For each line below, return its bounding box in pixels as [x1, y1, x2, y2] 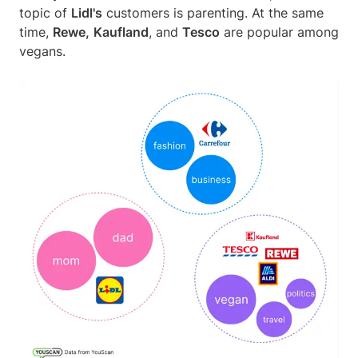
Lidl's [71, 4, 102, 21]
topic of [19, 4, 71, 21]
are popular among [220, 23, 339, 40]
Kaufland [93, 23, 149, 40]
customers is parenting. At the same [102, 4, 324, 21]
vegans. [19, 42, 70, 59]
